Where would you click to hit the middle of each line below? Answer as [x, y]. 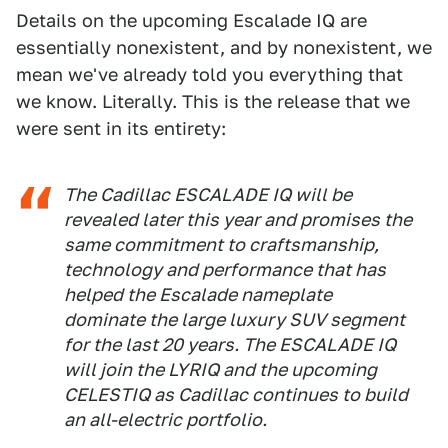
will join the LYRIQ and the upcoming [220, 370]
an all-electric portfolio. [165, 420]
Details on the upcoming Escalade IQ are [191, 21]
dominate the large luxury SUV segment [234, 320]
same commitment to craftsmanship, [221, 245]
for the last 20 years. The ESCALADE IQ [230, 345]
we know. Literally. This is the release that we [213, 102]
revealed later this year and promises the [238, 220]
